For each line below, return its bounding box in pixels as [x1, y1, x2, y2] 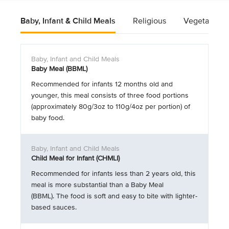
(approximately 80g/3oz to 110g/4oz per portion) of [31, 102, 190, 111]
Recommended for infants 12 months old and [31, 80, 173, 88]
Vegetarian [184, 16, 222, 26]
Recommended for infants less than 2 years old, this [31, 169, 196, 178]
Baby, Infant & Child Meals [20, 16, 116, 26]
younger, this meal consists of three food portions [31, 91, 189, 100]
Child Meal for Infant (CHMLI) [31, 154, 120, 163]
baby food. [31, 113, 64, 122]
